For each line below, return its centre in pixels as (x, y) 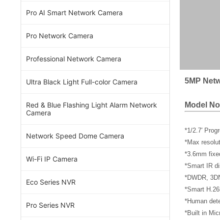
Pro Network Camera (60, 36)
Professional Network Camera (74, 59)
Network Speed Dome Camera (75, 136)
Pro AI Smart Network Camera (74, 13)
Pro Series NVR (50, 205)
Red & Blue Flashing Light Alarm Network (92, 105)
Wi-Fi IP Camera (52, 159)
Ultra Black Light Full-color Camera (82, 82)
